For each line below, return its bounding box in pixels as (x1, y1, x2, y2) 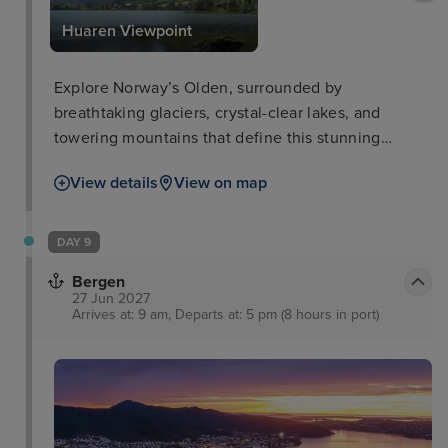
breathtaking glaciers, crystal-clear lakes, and (53, 103, 381, 124)
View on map (173, 173, 267, 194)
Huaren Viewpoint (61, 21, 192, 42)
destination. (53, 153, 140, 174)
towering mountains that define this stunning (53, 128, 381, 149)
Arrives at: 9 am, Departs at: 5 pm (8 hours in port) (72, 306, 379, 324)
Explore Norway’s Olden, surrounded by (53, 78, 343, 99)
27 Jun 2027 (72, 290, 150, 308)
